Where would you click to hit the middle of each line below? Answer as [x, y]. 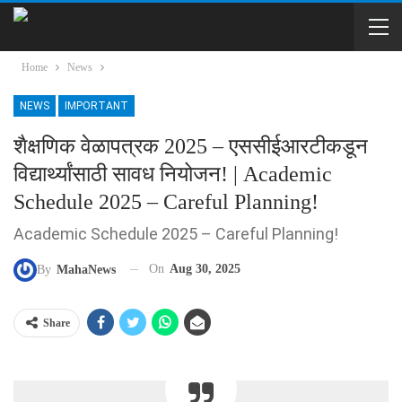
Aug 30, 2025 [205, 269]
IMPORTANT [96, 106]
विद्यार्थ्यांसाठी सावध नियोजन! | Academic [173, 174]
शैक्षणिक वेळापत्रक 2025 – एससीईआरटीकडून [191, 146]
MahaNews [86, 269]
